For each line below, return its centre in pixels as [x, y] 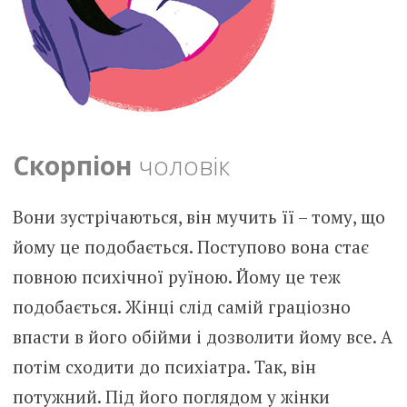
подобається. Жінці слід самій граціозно [181, 306]
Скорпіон [72, 165]
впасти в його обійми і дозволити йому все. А [202, 336]
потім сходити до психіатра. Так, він [164, 366]
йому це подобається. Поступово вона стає [190, 246]
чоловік [180, 165]
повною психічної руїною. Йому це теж [176, 276]
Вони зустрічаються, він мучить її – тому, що [199, 216]
